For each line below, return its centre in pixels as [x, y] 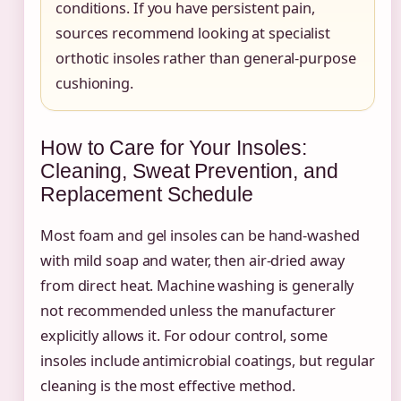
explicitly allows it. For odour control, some [184, 336]
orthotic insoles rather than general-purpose [206, 58]
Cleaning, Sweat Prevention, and [189, 171]
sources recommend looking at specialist [193, 33]
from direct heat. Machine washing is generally [197, 286]
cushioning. [94, 83]
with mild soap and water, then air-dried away [192, 261]
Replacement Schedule [147, 194]
